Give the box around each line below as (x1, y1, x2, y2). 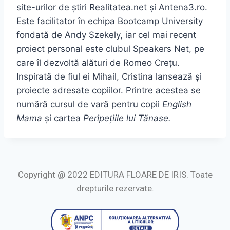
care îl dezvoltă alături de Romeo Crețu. (16, 57, 180, 68)
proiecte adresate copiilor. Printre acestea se (16, 85, 201, 95)
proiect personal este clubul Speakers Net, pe (16, 44, 204, 54)
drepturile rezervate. (76, 183, 154, 194)
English (162, 99, 191, 109)
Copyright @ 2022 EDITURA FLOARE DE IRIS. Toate (17, 169, 213, 180)
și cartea (42, 113, 83, 123)
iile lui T (112, 113, 143, 123)
